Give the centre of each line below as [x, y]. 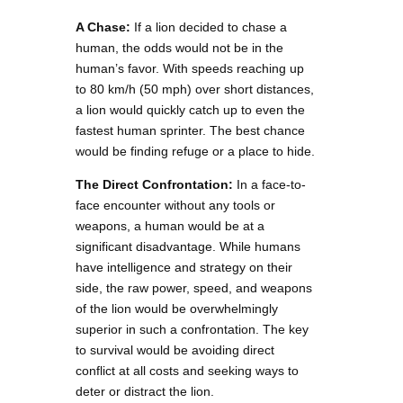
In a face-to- [269, 185]
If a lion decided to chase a [209, 27]
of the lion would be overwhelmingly [177, 309]
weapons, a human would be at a [170, 226]
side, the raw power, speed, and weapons [194, 288]
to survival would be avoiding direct [175, 350]
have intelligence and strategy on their [184, 268]
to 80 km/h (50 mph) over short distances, [195, 90]
